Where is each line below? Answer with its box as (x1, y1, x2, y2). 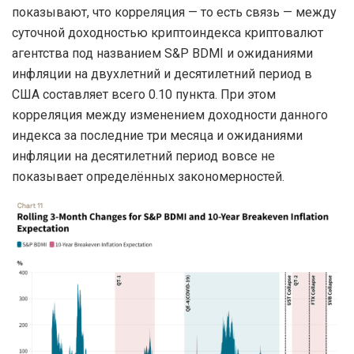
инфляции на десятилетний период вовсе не (12, 148, 275, 164)
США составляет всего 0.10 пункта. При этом (12, 86, 276, 102)
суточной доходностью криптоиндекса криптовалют (12, 24, 323, 40)
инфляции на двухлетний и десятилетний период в (12, 66, 312, 81)
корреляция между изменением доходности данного (12, 107, 328, 122)
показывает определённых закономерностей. (12, 168, 284, 184)
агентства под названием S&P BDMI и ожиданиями (12, 45, 313, 61)
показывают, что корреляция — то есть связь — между (12, 4, 337, 20)
